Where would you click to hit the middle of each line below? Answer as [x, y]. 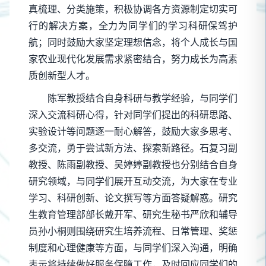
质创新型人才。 [62, 75]
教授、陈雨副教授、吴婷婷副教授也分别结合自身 [133, 164]
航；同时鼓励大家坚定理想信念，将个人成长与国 [133, 42]
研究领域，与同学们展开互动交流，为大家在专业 [133, 181]
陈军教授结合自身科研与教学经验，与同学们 [142, 98]
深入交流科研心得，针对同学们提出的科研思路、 [133, 114]
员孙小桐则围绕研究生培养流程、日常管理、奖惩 [133, 231]
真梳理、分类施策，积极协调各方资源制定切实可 [133, 9]
